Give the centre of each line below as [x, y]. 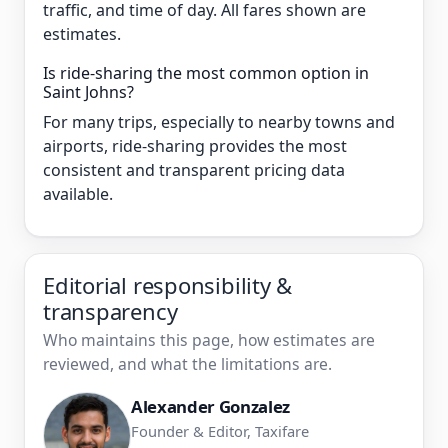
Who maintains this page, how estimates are [209, 340]
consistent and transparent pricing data [194, 170]
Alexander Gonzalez [210, 406]
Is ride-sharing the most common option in [206, 73]
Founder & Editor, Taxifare [220, 431]
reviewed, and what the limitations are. [187, 364]
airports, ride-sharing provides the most [195, 146]
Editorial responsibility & [168, 285]
